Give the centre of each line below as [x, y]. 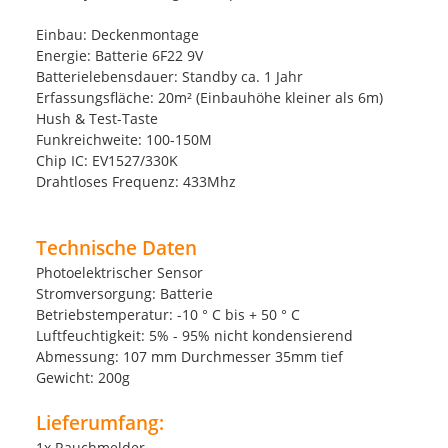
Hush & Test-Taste [97, 118]
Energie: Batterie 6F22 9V [119, 55]
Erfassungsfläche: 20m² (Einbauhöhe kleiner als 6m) [209, 97]
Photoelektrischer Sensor [119, 272]
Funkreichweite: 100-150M [124, 139]
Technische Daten [116, 247]
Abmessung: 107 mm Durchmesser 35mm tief [189, 356]
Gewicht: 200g [83, 377]
